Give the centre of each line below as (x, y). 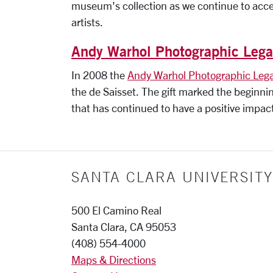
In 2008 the (99, 75)
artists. (87, 22)
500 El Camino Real (116, 210)
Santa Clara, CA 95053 (124, 226)
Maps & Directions (114, 259)
